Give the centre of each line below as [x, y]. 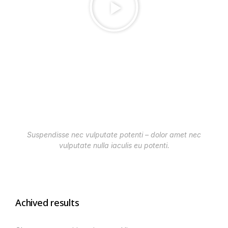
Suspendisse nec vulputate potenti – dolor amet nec [114, 134]
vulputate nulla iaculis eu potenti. [114, 145]
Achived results [47, 202]
